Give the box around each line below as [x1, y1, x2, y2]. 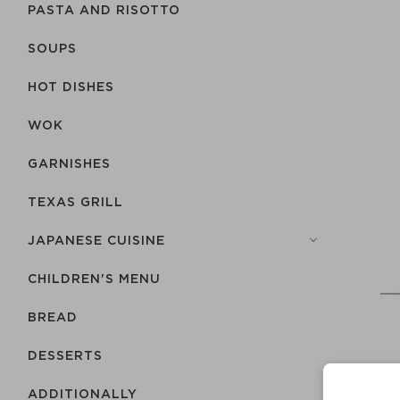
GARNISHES [28, 156, 111, 170]
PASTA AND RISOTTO [28, 3, 180, 16]
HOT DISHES [28, 79, 114, 93]
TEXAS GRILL [28, 195, 123, 208]
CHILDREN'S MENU [28, 271, 161, 285]
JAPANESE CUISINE [28, 233, 165, 246]
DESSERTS [28, 348, 103, 362]
